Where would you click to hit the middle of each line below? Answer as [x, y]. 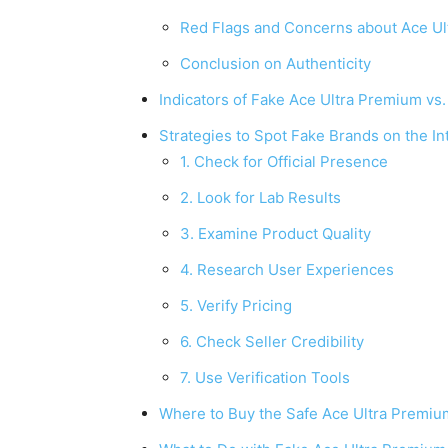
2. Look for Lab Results [260, 197]
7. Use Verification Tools [265, 377]
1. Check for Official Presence [284, 161]
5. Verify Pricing [236, 305]
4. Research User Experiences [287, 269]
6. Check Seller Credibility [272, 341]
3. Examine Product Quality [275, 233]
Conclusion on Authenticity [275, 63]
